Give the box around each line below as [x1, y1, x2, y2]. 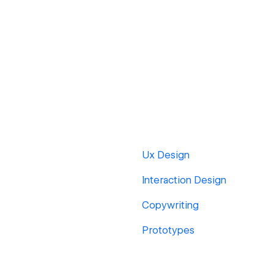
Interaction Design [142, 174, 226, 186]
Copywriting [142, 199, 199, 211]
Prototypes [142, 224, 194, 236]
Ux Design [142, 149, 190, 161]
